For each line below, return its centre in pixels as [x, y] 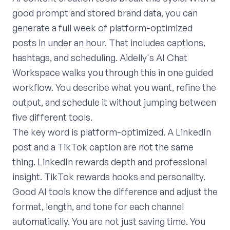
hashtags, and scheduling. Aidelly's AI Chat [100, 57]
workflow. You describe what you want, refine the [114, 87]
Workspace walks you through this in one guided [113, 72]
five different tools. [52, 117]
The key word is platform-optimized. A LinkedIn [112, 132]
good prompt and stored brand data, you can [105, 13]
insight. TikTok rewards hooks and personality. [109, 176]
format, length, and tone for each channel [98, 206]
